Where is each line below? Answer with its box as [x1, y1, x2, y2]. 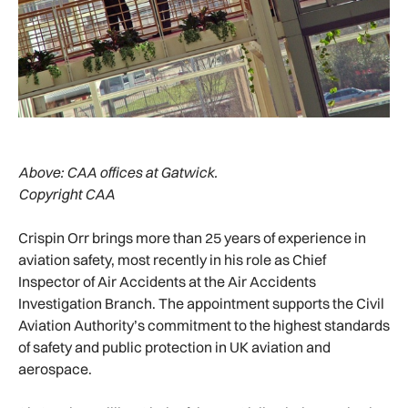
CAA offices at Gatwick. [66, 162, 218, 181]
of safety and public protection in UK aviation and [18, 337, 331, 356]
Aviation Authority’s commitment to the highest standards [18, 315, 390, 334]
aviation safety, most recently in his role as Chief [18, 250, 326, 269]
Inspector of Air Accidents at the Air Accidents [18, 271, 316, 291]
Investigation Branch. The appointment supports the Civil [18, 293, 384, 312]
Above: [18, 162, 66, 181]
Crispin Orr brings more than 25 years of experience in [18, 228, 366, 247]
